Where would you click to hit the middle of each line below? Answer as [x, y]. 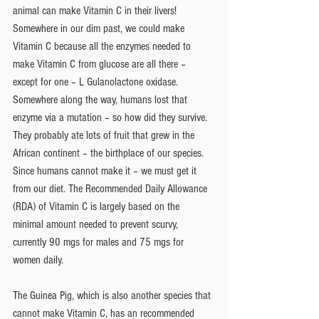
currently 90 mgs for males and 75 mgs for [100, 242]
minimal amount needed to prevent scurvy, [97, 224]
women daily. [38, 260]
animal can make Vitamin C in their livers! [96, 10]
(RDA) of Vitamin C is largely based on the [98, 206]
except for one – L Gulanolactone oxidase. [97, 82]
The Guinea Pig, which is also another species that [113, 295]
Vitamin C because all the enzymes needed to [103, 46]
